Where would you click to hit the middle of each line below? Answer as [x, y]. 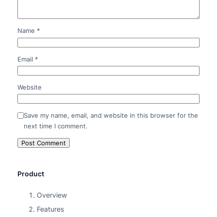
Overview [52, 195]
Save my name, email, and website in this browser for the [111, 116]
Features [50, 209]
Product [31, 174]
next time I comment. [55, 126]
